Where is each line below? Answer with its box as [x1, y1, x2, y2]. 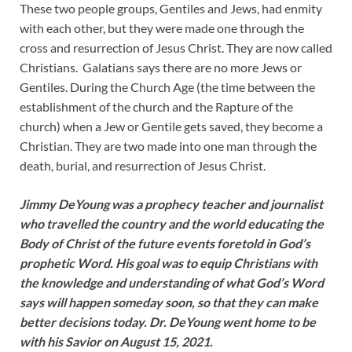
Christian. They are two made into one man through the [20, 138, 317, 154]
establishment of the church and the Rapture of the [20, 99, 293, 115]
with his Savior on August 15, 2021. [20, 334, 213, 350]
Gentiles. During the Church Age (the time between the [20, 79, 315, 95]
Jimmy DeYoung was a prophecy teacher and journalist [20, 196, 323, 212]
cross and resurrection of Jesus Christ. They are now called [20, 40, 332, 56]
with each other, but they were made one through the [20, 20, 304, 36]
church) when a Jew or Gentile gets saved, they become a [20, 119, 323, 134]
